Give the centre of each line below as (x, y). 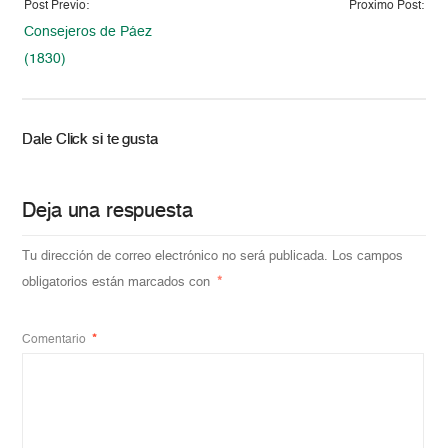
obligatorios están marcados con (118, 282)
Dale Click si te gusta (90, 139)
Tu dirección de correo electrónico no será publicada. (175, 256)
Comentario (56, 339)
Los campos (368, 256)
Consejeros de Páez (88, 31)
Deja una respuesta (107, 211)
